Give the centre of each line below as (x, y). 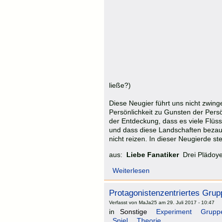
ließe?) (120, 85)
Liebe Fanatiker (152, 155)
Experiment (174, 212)
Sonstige (134, 212)
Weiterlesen (131, 171)
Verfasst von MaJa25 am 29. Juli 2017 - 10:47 (162, 203)
